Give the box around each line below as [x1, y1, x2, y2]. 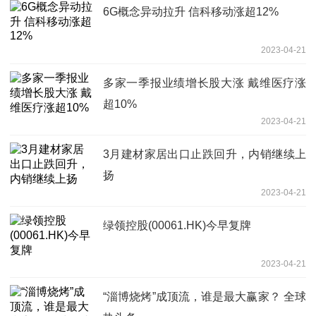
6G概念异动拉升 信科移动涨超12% [103, 5, 279, 18]
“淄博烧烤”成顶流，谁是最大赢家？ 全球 [103, 290, 306, 303]
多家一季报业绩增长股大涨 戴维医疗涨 [103, 76, 306, 89]
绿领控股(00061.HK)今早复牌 [103, 219, 251, 231]
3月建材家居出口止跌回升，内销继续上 [103, 147, 306, 160]
